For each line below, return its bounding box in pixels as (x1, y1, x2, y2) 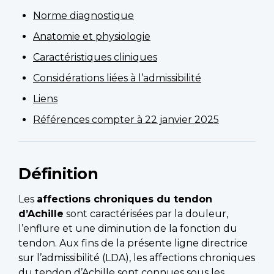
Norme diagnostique (33, 10, 134, 22)
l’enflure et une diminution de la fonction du (18, 223, 237, 235)
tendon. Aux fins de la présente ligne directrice (18, 237, 248, 250)
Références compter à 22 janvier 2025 (33, 114, 219, 126)
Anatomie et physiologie (33, 31, 150, 43)
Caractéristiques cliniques (33, 51, 157, 64)
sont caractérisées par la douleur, (64, 208, 228, 220)
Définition (18, 164, 98, 183)
